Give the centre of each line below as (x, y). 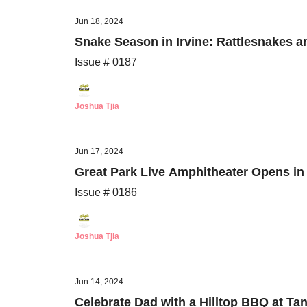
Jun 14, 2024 (99, 282)
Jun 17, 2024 (99, 151)
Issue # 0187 (106, 62)
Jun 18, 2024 (99, 21)
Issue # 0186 (106, 192)
